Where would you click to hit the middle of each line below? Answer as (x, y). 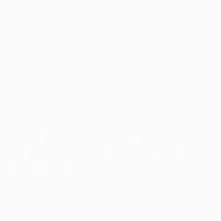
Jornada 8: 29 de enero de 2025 (68, 82)
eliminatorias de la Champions (99, 152)
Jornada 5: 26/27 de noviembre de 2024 (82, 46)
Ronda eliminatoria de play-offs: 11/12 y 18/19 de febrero (110, 189)
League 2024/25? (61, 168)
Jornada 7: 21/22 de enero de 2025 (72, 70)
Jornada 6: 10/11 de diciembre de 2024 (79, 58)
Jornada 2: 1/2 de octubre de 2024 (72, 11)
